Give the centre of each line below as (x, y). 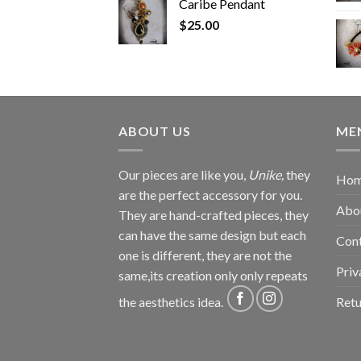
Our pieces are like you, (183, 175)
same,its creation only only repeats (213, 276)
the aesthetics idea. (172, 302)
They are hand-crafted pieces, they (214, 215)
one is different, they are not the (205, 255)
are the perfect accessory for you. (210, 195)
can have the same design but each (212, 235)
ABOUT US (155, 131)
